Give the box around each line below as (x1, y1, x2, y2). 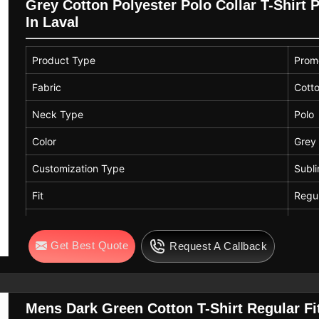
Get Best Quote (51, 239, 129, 251)
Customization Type (32, 162, 125, 174)
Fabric (32, 80, 62, 93)
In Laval (26, 14, 80, 31)
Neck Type (32, 108, 84, 120)
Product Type (32, 53, 96, 66)
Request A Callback (169, 239, 268, 252)
